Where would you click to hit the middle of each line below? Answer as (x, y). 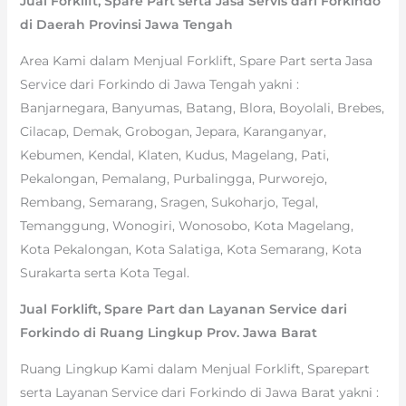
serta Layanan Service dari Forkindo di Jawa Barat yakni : (199, 392)
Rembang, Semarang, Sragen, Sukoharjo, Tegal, (169, 202)
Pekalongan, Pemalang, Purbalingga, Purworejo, (173, 178)
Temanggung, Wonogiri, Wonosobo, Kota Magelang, (186, 225)
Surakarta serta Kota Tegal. (104, 272)
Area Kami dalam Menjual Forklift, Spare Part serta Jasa (196, 60)
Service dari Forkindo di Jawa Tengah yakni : (159, 84)
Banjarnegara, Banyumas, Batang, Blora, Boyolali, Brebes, (202, 107)
